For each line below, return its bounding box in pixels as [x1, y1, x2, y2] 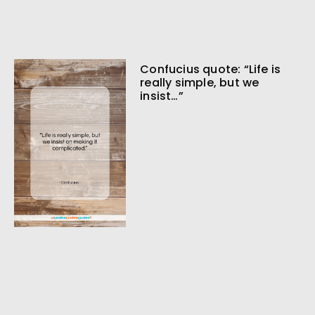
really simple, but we [140, 75, 259, 91]
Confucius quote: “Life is [140, 61, 281, 78]
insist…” [140, 88, 184, 105]
